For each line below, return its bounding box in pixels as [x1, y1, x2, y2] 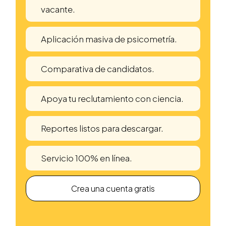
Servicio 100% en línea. [41, 152, 133, 163]
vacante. [41, 3, 76, 15]
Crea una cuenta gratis [71, 183, 155, 194]
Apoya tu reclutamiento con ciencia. [41, 92, 184, 104]
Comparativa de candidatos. [41, 63, 155, 74]
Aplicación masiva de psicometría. [41, 33, 178, 44]
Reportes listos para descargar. [41, 122, 164, 134]
